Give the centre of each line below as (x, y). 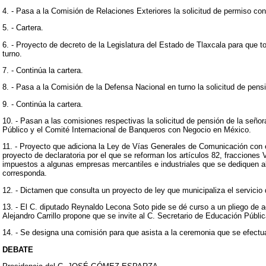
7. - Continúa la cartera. (43, 70)
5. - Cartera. (23, 28)
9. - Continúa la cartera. (43, 104)
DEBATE (18, 249)
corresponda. (25, 173)
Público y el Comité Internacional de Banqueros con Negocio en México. (127, 129)
